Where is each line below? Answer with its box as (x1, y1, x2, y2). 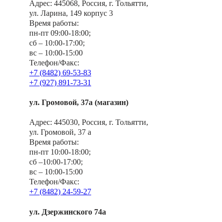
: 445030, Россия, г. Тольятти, (50, 118, 148, 127)
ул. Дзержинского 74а (29, 207, 106, 216)
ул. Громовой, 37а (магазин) (29, 98, 128, 107)
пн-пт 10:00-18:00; (29, 148, 91, 157)
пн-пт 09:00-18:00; (29, 28, 91, 37)
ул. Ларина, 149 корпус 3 (29, 8, 113, 17)
